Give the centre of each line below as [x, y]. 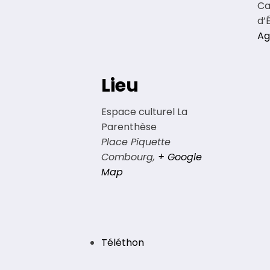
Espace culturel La [144, 112]
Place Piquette [136, 142]
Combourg [127, 157]
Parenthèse [129, 127]
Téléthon [123, 243]
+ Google [180, 157]
